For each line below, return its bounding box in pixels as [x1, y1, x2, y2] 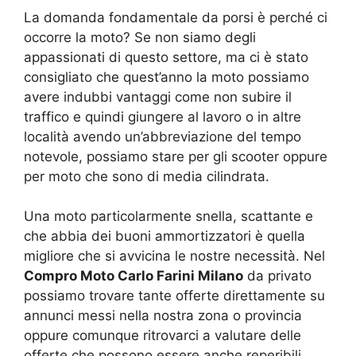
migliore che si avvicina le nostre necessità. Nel [24, 247, 325, 264]
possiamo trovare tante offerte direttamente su [24, 287, 325, 304]
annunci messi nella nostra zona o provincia [24, 307, 302, 323]
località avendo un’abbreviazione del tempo [24, 128, 301, 145]
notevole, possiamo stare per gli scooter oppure [24, 148, 327, 164]
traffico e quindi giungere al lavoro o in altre [24, 108, 301, 125]
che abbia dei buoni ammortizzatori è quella [24, 227, 305, 244]
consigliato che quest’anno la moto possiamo [24, 68, 309, 85]
